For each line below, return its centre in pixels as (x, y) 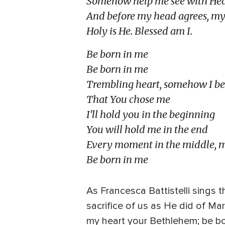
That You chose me (128, 99)
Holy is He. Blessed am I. (139, 31)
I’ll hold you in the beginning (151, 115)
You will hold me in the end (147, 130)
